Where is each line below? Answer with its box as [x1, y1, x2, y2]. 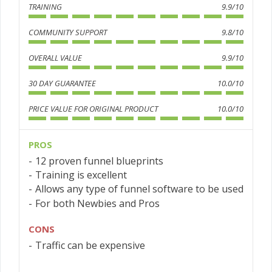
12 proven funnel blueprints [35, 154, 163, 168]
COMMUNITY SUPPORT [29, 27, 107, 38]
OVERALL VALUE [29, 52, 82, 64]
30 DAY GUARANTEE [29, 78, 96, 89]
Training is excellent [35, 168, 127, 182]
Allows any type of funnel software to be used [35, 182, 243, 196]
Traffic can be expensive [35, 239, 145, 253]
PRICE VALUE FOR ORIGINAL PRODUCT [29, 103, 158, 115]
